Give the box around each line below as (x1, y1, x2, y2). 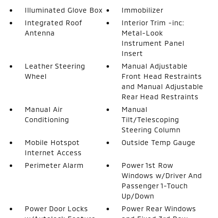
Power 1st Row (122, 161, 174, 169)
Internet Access (24, 148, 82, 157)
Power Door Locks (24, 204, 88, 213)
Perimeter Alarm (24, 161, 84, 169)
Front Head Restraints (122, 72, 202, 80)
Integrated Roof (24, 18, 82, 27)
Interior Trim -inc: (122, 18, 185, 27)
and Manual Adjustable (122, 82, 204, 91)
